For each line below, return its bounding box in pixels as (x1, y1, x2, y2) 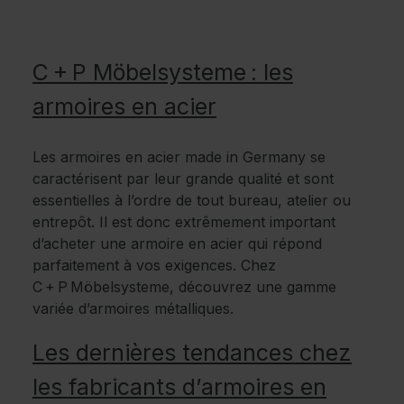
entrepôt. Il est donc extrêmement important (32, 212, 335, 231)
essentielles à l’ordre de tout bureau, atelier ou (32, 190, 351, 209)
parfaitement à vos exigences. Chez (32, 255, 276, 274)
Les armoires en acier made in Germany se (32, 147, 326, 166)
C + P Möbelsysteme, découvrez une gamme (32, 277, 336, 296)
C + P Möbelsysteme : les (32, 58, 293, 86)
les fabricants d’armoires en (32, 372, 326, 400)
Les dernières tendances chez (32, 338, 352, 366)
